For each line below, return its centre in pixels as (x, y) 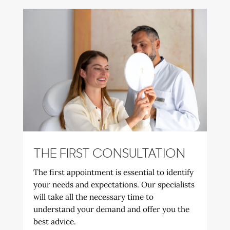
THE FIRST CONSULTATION (109, 154)
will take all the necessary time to (93, 197)
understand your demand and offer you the (111, 209)
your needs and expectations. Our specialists (114, 184)
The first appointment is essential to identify (113, 172)
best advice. (54, 221)
